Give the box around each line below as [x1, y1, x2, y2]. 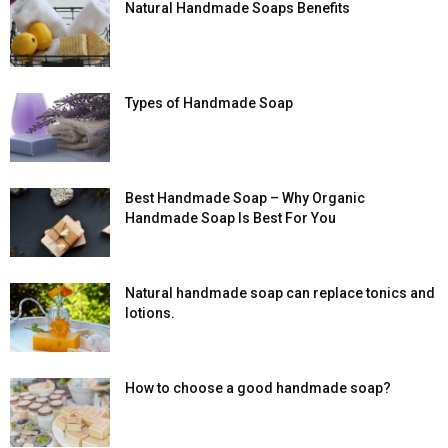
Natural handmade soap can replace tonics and [125, 285, 435, 302]
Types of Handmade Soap [125, 95, 293, 112]
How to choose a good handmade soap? [125, 380, 391, 397]
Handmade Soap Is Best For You [125, 210, 336, 227]
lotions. [125, 305, 175, 322]
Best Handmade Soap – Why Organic [125, 190, 365, 207]
